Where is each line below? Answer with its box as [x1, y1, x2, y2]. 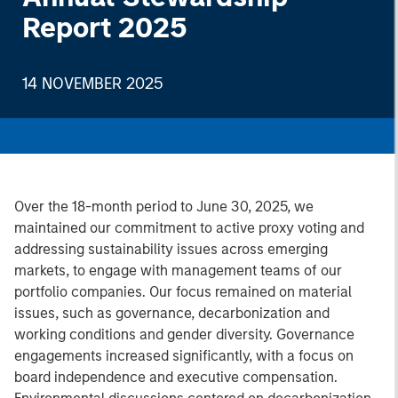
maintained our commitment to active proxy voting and [14, 219, 364, 236]
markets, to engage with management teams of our [14, 262, 342, 279]
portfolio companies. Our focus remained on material [14, 283, 352, 300]
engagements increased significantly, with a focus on [14, 347, 354, 364]
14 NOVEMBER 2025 [22, 74, 163, 93]
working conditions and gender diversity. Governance [14, 326, 354, 343]
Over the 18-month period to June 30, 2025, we [14, 198, 314, 215]
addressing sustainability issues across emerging [14, 241, 328, 258]
